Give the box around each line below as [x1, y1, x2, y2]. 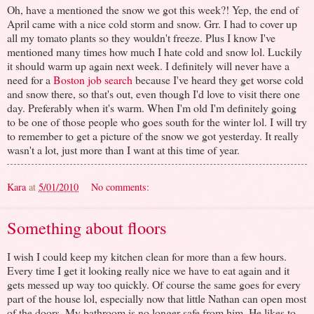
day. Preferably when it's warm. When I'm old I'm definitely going [7, 100, 296, 115]
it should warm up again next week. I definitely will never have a [7, 57, 289, 73]
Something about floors [7, 215, 167, 239]
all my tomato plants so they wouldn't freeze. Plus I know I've [7, 29, 275, 45]
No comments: [91, 179, 150, 193]
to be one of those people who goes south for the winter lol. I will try [7, 114, 307, 129]
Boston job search [53, 71, 132, 87]
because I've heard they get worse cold [132, 71, 303, 87]
